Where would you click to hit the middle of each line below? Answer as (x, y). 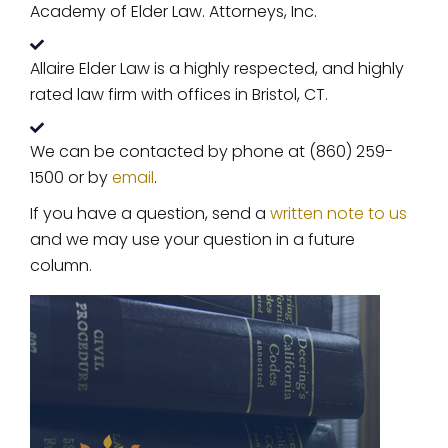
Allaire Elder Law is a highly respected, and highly (217, 68)
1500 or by (71, 177)
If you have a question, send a (150, 213)
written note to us (338, 213)
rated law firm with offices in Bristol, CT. (179, 94)
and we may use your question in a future (192, 239)
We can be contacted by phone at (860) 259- (211, 151)
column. (61, 265)
